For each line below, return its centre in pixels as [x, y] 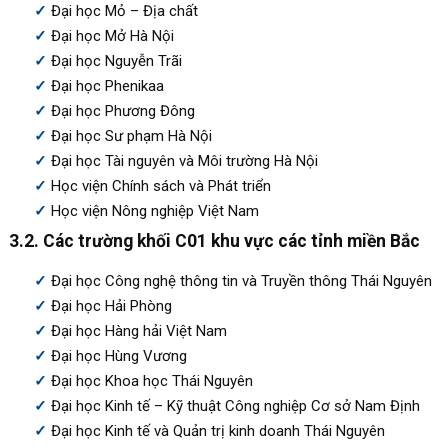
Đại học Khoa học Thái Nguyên [151, 380]
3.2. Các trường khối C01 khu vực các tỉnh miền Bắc [214, 240]
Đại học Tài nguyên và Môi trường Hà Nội [184, 160]
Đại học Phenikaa [107, 85]
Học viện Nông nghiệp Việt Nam [154, 210]
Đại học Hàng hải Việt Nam [138, 330]
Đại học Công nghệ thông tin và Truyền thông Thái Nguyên [241, 280]
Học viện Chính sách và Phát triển [160, 185]
